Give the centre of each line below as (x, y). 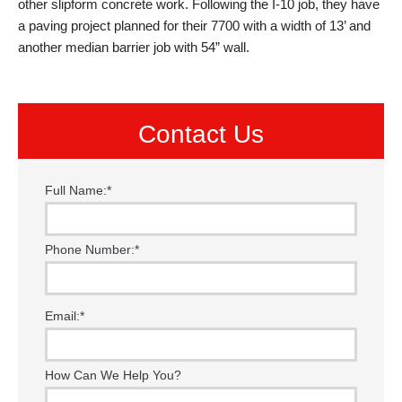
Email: (62, 315)
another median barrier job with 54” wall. (134, 47)
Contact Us (201, 134)
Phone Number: (90, 249)
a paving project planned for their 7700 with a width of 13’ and (194, 25)
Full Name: (76, 190)
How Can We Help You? (113, 375)
